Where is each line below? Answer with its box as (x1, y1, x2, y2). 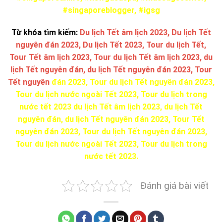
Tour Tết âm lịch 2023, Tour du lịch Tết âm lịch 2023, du (9, 53, 213, 62)
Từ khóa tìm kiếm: (11, 28, 80, 38)
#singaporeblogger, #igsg (62, 5, 160, 15)
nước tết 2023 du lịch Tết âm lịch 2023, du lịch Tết (19, 102, 203, 112)
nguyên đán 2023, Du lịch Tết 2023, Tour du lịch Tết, (16, 40, 206, 50)
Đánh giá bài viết (140, 180, 209, 192)
